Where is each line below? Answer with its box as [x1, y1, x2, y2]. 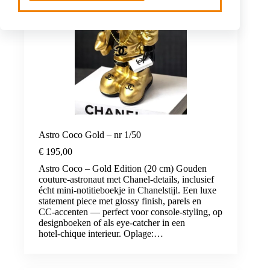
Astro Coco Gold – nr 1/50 [39, 129, 141, 140]
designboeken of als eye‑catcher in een [39, 217, 185, 228]
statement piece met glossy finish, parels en [39, 195, 201, 206]
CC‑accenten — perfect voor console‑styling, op [39, 206, 222, 217]
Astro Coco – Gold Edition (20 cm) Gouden [39, 163, 207, 174]
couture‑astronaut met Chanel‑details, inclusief [39, 174, 214, 184]
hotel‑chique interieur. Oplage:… [39, 228, 163, 239]
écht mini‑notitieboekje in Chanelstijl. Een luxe [39, 184, 216, 195]
